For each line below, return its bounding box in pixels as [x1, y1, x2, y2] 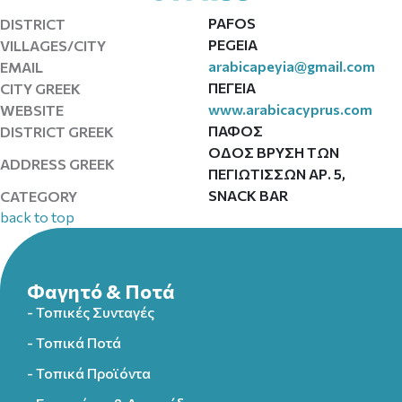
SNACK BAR [207, 187, 288, 204]
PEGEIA [207, 36, 258, 53]
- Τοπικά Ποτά [27, 334, 121, 351]
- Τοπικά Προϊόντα [27, 364, 151, 381]
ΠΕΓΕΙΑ [207, 79, 256, 96]
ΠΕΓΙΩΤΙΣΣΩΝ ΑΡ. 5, [207, 165, 345, 182]
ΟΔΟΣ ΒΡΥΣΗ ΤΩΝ [207, 144, 339, 161]
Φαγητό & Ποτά [27, 279, 175, 303]
